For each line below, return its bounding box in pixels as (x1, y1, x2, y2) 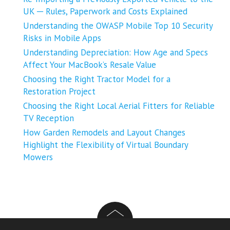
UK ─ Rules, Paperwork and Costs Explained (23, 6, 187, 17)
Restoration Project (23, 86, 95, 98)
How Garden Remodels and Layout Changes (23, 127, 185, 139)
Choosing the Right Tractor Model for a (23, 73, 170, 85)
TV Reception (23, 112, 74, 124)
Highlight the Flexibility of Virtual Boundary (23, 139, 188, 151)
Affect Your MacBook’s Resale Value (23, 59, 156, 71)
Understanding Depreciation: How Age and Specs (23, 47, 208, 59)
